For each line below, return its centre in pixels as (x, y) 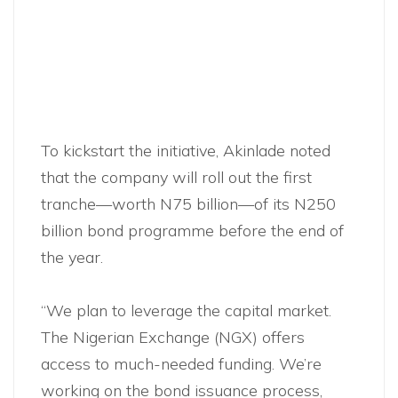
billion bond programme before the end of (192, 231)
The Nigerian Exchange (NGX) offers (173, 337)
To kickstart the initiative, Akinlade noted (186, 151)
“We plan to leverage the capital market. (186, 310)
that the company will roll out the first (176, 177)
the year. (72, 257)
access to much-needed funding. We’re (181, 364)
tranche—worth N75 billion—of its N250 (188, 204)
